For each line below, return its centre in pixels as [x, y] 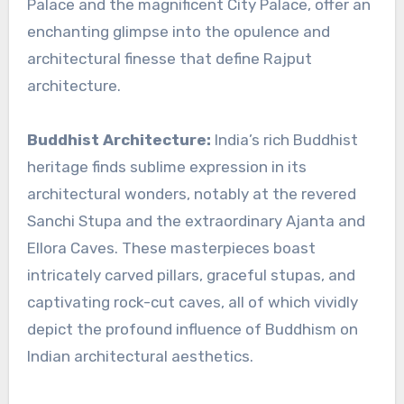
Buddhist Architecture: [119, 140]
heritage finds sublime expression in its [166, 167]
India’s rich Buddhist [284, 140]
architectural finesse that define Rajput [169, 59]
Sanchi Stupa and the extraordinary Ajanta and [196, 221]
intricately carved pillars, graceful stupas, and [191, 275]
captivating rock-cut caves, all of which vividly [192, 303]
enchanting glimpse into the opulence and [178, 32]
